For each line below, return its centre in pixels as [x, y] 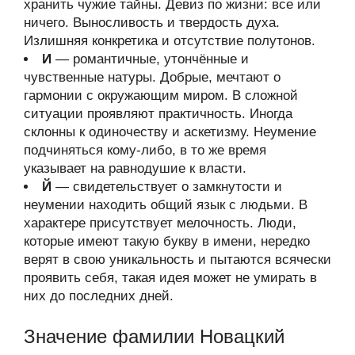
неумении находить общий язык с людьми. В [166, 205]
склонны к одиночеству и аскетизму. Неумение [170, 132]
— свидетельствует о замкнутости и [167, 187]
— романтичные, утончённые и [150, 59]
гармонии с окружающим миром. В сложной [161, 95]
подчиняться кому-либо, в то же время [145, 150]
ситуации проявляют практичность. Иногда [158, 114]
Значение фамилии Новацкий [154, 336]
